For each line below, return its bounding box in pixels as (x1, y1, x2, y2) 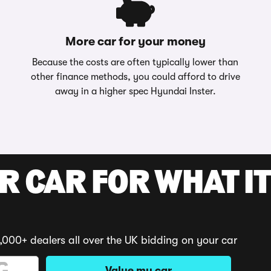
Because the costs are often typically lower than (32, 57, 239, 68)
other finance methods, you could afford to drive (30, 71, 240, 82)
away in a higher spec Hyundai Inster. (54, 86, 216, 97)
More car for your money (65, 34, 206, 48)
